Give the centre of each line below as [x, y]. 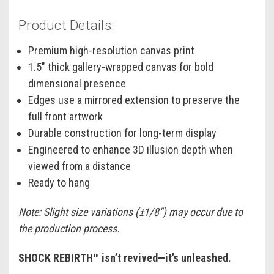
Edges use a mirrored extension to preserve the [134, 100]
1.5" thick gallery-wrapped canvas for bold [121, 67]
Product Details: [66, 25]
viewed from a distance [80, 166]
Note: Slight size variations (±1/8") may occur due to [131, 212]
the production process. [69, 228]
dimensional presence [77, 83]
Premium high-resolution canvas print [112, 50]
